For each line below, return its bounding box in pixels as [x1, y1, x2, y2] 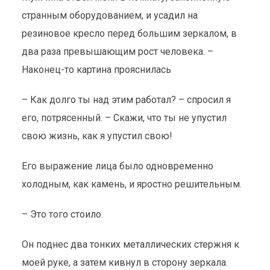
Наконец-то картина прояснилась [21, 64, 171, 75]
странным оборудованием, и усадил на [21, 10, 198, 21]
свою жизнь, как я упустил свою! [21, 130, 172, 142]
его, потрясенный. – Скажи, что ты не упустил [21, 112, 227, 124]
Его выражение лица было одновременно [21, 160, 213, 172]
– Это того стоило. [21, 209, 105, 220]
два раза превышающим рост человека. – [21, 46, 213, 57]
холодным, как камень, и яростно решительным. [21, 178, 244, 190]
